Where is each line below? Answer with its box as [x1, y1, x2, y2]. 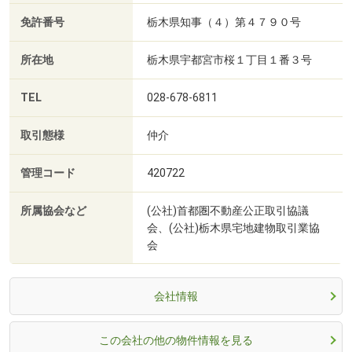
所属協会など [20, 203, 86, 218]
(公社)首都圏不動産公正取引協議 [147, 203, 309, 217]
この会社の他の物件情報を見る [99, 333, 253, 346]
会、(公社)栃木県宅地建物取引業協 [147, 221, 320, 234]
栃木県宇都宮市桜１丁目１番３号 [147, 53, 312, 66]
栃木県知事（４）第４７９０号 [147, 15, 301, 28]
